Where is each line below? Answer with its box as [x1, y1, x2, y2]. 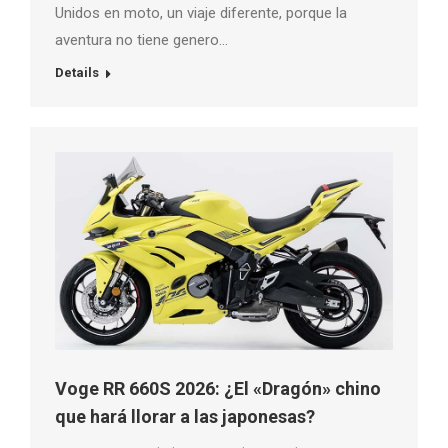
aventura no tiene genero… [55, 31, 228, 50]
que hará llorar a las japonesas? [55, 406, 315, 428]
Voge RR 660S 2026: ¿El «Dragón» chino [55, 378, 381, 400]
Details [55, 65, 99, 81]
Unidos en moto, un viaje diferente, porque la [55, 4, 347, 23]
